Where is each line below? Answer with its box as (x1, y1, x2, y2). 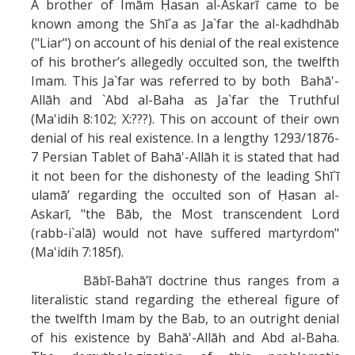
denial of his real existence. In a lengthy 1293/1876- (31, 129, 339, 147)
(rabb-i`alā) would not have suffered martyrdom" (31, 224, 339, 242)
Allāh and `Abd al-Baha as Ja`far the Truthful (31, 91, 339, 109)
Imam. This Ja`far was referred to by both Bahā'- (31, 72, 339, 90)
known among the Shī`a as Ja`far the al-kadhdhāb (31, 15, 339, 32)
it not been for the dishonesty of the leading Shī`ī (31, 167, 339, 185)
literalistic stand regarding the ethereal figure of (31, 291, 339, 308)
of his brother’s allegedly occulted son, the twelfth (31, 53, 339, 71)
